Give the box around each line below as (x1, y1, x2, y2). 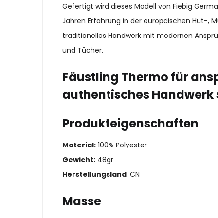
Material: (62, 140, 96, 150)
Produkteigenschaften (62, 115, 199, 131)
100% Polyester (96, 140, 147, 150)
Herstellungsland (62, 169, 127, 180)
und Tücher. (62, 45, 103, 55)
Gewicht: (62, 155, 95, 165)
